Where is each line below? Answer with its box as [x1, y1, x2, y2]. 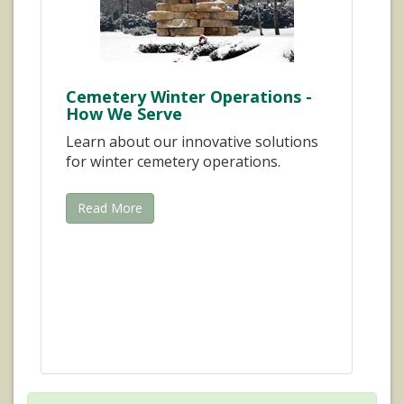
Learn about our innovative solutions [66, 131, 318, 151]
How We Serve [66, 102, 182, 124]
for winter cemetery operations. [66, 151, 280, 171]
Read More [78, 198, 142, 216]
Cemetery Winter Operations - [66, 85, 312, 107]
